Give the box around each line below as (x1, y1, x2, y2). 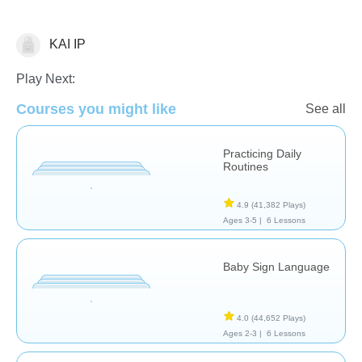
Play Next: (16, 71, 75, 86)
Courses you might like (16, 100, 176, 117)
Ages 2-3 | (223, 328, 262, 338)
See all (305, 101, 346, 116)
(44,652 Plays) (251, 313, 305, 322)
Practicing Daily (223, 146, 301, 160)
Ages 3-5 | (223, 215, 262, 225)
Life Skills (16, 40, 72, 54)
